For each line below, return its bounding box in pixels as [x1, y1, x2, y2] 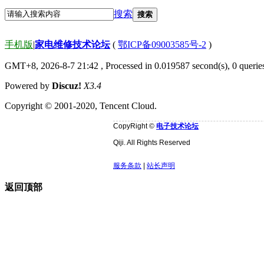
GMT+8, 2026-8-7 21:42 [5, 60, 98, 71]
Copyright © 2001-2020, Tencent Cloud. [5, 100, 157, 111]
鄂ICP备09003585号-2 [118, 39, 206, 49]
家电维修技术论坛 [35, 39, 110, 49]
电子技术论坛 [156, 121, 199, 130]
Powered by [5, 80, 52, 91]
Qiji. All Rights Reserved [113, 138, 190, 147]
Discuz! [52, 80, 81, 91]
